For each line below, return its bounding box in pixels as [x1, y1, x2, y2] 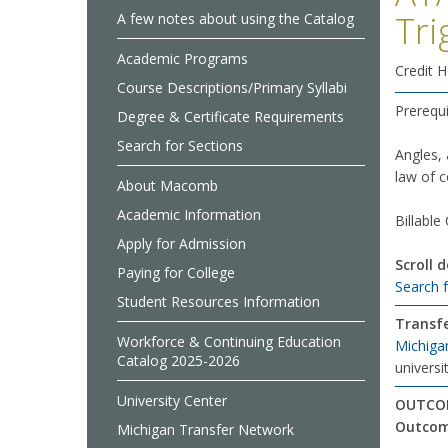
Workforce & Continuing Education [117, 332, 341, 351]
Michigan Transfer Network [117, 420, 294, 439]
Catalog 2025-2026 [117, 351, 240, 370]
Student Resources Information [117, 292, 320, 311]
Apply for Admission [117, 234, 246, 253]
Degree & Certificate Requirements [117, 107, 344, 126]
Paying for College [117, 263, 235, 282]
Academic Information [117, 205, 261, 224]
